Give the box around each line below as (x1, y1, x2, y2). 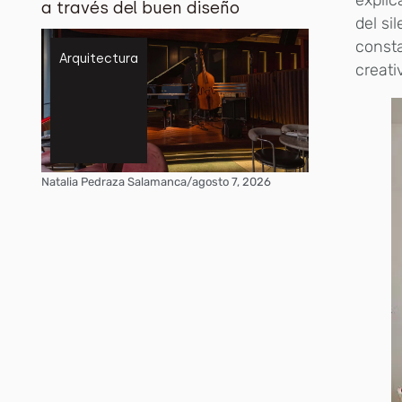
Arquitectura (59, 51, 139, 67)
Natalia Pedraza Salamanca (41, 175, 188, 189)
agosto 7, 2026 (192, 175, 272, 189)
